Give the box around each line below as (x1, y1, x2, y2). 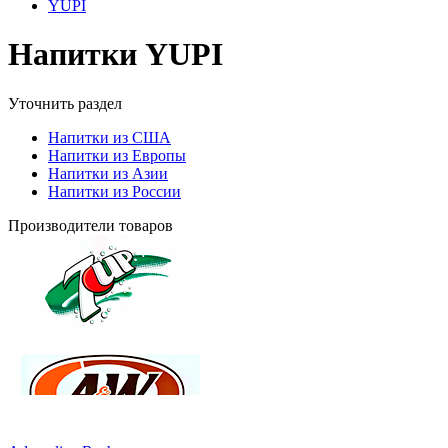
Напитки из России (48, 182, 181, 200)
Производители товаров (8, 216, 173, 234)
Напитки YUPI (8, 36, 223, 73)
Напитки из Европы (48, 146, 186, 164)
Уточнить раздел (8, 94, 122, 112)
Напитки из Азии (48, 164, 168, 182)
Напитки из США (48, 128, 171, 146)
